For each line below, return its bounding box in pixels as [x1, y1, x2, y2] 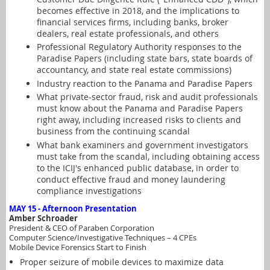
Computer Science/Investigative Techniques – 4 [9, 232, 177, 243]
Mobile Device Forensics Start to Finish [9, 242, 146, 253]
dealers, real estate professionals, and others [37, 27, 219, 39]
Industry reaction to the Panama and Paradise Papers [37, 77, 253, 89]
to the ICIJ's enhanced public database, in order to [37, 162, 239, 174]
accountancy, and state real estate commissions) [37, 64, 231, 76]
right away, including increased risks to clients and [37, 114, 241, 126]
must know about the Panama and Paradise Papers [37, 102, 243, 115]
